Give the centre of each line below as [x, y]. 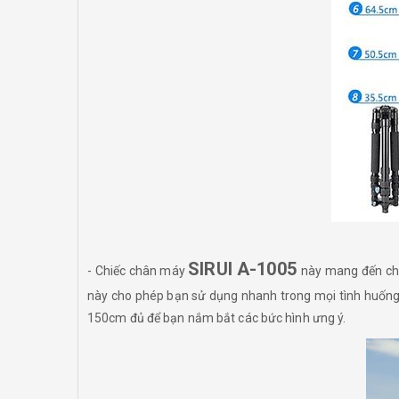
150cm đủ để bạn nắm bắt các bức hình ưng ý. [217, 318]
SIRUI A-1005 [245, 269]
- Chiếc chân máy [138, 271]
